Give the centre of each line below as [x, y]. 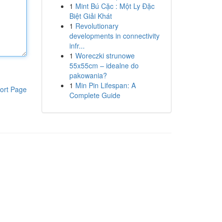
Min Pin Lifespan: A [105, 85]
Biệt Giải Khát [90, 16]
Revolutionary [97, 26]
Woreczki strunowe [105, 55]
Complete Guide [95, 95]
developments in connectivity [114, 36]
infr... [77, 46]
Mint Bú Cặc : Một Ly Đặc [115, 6]
